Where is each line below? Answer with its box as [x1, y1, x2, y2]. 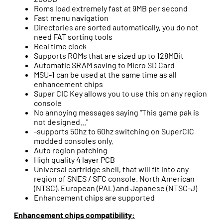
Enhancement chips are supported [34, 193, 155, 203]
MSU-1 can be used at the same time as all [34, 70, 177, 80]
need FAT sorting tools [34, 32, 112, 42]
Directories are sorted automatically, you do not [34, 22, 199, 32]
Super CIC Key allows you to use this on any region [34, 89, 207, 99]
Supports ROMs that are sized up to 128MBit [34, 51, 184, 61]
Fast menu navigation [34, 13, 109, 23]
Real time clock [34, 41, 87, 51]
